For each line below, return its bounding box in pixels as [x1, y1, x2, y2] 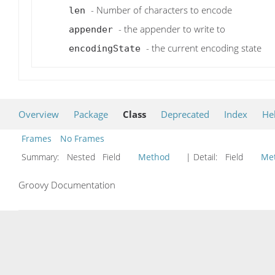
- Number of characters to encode [91, 3, 232, 16]
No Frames [60, 133, 104, 145]
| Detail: [184, 151, 220, 163]
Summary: [21, 151, 61, 163]
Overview [18, 108, 59, 121]
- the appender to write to [118, 22, 225, 35]
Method [138, 151, 170, 163]
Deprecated [161, 108, 209, 121]
